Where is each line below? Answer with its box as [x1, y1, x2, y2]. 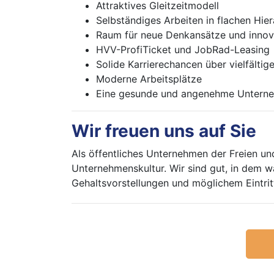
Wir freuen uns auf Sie [72, 120, 256, 141]
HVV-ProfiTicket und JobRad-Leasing [96, 43, 270, 56]
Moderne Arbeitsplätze [96, 73, 202, 85]
